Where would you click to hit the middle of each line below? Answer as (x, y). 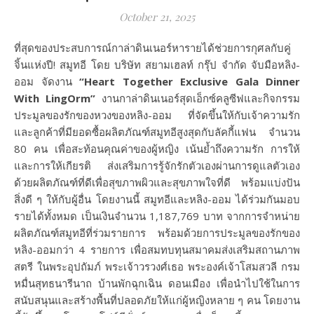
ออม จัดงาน (47, 81)
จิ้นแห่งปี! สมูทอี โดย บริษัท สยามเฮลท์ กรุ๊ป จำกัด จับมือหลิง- (157, 64)
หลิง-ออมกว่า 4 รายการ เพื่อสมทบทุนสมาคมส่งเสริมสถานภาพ (157, 249)
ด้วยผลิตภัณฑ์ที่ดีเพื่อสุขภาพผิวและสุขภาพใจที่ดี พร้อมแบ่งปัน (157, 182)
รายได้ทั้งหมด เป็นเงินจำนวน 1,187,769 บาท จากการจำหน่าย (157, 216)
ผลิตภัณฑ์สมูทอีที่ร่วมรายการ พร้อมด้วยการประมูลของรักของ (157, 232)
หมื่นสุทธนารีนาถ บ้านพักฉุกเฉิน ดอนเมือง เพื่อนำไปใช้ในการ (157, 283)
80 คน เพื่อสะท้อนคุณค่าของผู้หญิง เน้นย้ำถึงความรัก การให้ (157, 148)
